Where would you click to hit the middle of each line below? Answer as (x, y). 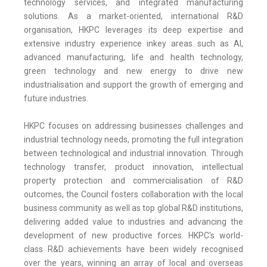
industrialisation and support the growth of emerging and (133, 85)
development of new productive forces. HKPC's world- (133, 236)
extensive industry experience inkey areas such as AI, (133, 44)
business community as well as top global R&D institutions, (133, 208)
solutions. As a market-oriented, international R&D (133, 16)
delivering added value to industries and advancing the (133, 222)
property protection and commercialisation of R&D (133, 181)
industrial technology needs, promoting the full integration (133, 140)
